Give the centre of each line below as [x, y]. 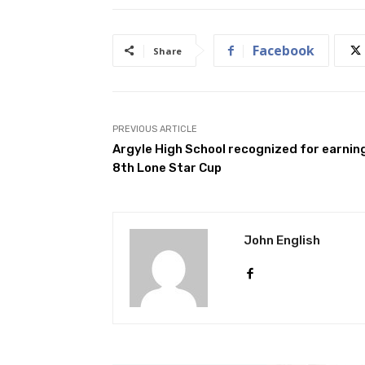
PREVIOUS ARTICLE [155, 129]
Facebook [284, 50]
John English [282, 240]
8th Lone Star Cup [167, 167]
